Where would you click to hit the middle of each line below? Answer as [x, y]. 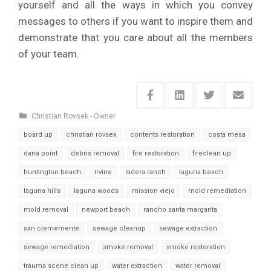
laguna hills [42, 191]
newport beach [106, 209]
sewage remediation [57, 247]
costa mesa [227, 134]
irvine [103, 172]
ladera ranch [145, 172]
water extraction [137, 266]
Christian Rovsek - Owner [73, 116]
